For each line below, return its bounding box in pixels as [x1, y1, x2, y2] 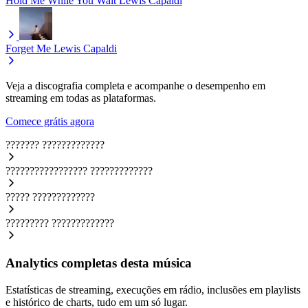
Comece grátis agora [5, 115, 94, 127]
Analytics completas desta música [5, 256, 192, 271]
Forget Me [5, 42, 51, 54]
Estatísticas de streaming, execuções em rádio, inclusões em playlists [5, 284, 300, 296]
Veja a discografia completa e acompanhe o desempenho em [5, 79, 265, 91]
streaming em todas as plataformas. [5, 91, 156, 104]
